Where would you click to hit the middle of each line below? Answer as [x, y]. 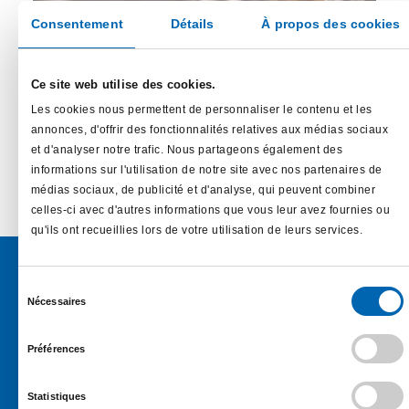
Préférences [57, 349]
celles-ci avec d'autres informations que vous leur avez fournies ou [210, 210]
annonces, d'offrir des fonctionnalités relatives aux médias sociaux [210, 130]
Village [293, 89]
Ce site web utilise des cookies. [123, 84]
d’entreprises [205, 121]
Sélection [41, 288]
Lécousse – [198, 91]
